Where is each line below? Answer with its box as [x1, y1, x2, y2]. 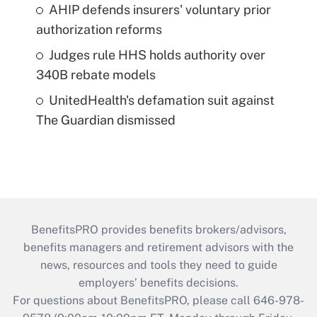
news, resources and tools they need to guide [40, 258, 277, 272]
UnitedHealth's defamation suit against [48, 92, 275, 108]
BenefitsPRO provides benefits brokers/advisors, [30, 222, 287, 236]
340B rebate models [35, 67, 156, 82]
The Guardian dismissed [35, 112, 175, 127]
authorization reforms [35, 21, 162, 37]
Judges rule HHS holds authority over [48, 47, 265, 62]
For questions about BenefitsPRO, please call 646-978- [13, 293, 304, 307]
